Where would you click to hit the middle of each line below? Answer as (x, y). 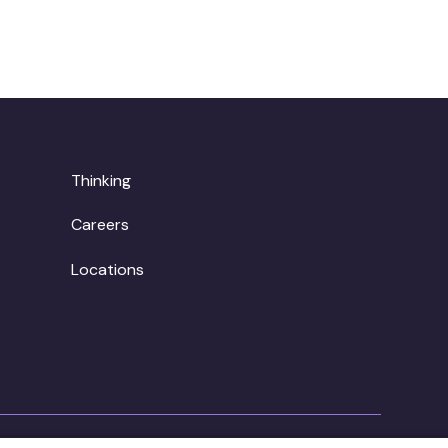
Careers (100, 225)
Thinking (101, 180)
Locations (108, 270)
